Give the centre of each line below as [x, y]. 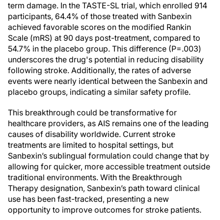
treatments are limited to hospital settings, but [91, 145]
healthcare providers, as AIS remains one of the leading [108, 123]
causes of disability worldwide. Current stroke [92, 134]
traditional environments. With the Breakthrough [95, 177]
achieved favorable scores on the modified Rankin [99, 27]
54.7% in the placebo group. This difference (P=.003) [105, 49]
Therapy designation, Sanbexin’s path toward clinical [104, 188]
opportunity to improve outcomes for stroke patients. [105, 210]
